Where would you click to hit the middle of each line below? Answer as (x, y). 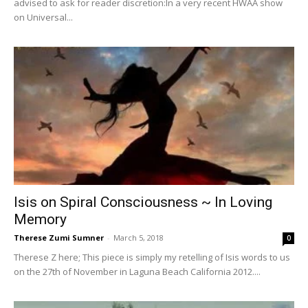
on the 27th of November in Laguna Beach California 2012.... (137, 272)
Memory (40, 220)
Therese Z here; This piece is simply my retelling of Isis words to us (152, 257)
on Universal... (43, 17)
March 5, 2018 (139, 238)
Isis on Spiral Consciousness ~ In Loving (143, 202)
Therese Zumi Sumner (59, 238)
